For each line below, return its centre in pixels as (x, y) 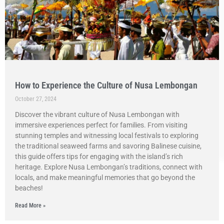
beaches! (29, 188)
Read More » (30, 205)
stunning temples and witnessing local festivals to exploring (107, 135)
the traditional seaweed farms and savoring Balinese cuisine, (108, 146)
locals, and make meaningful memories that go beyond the (105, 177)
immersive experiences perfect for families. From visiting (101, 125)
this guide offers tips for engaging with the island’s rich (99, 156)
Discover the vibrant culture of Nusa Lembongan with (97, 114)
